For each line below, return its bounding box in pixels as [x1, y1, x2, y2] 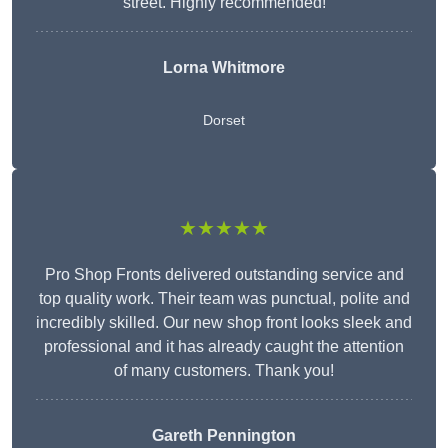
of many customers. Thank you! [114, 362, 334, 380]
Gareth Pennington [152, 427, 296, 445]
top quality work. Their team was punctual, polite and [38, 290, 410, 308]
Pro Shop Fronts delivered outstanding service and [44, 266, 404, 284]
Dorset [203, 112, 245, 129]
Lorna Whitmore [163, 59, 285, 77]
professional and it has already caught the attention [44, 338, 404, 356]
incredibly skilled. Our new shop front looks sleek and [36, 314, 412, 332]
